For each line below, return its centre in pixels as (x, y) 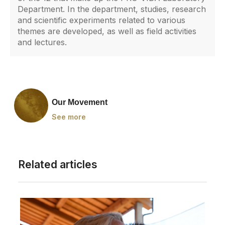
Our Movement (79, 102)
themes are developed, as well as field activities (107, 31)
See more (69, 117)
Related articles (58, 164)
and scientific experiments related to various (101, 20)
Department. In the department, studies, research (112, 9)
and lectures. (42, 42)
